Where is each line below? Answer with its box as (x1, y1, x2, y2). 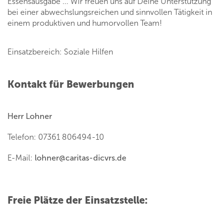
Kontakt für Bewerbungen (7, 78, 134, 91)
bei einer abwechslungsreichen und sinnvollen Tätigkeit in (7, 7, 212, 17)
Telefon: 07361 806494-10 (7, 132, 104, 142)
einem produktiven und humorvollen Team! (7, 18, 162, 28)
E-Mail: (7, 153, 35, 163)
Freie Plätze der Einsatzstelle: (7, 194, 148, 207)
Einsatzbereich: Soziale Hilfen (7, 47, 113, 57)
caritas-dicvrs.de (65, 153, 126, 163)
